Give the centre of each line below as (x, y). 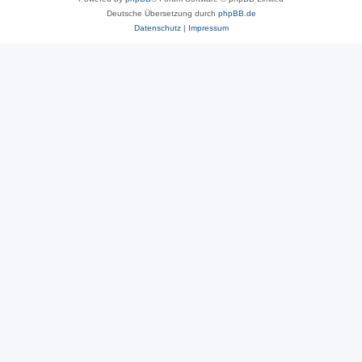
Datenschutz (157, 28)
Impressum (208, 28)
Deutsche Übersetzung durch (162, 13)
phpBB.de (237, 13)
